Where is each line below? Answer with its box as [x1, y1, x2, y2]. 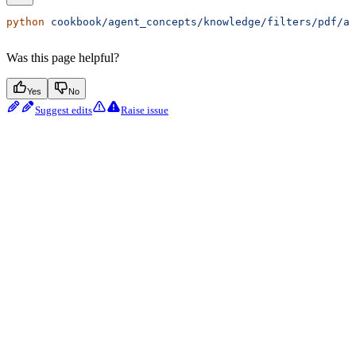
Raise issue [121, 104, 168, 117]
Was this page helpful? [6, 51, 119, 65]
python [6, 16, 44, 29]
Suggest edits [35, 104, 92, 117]
